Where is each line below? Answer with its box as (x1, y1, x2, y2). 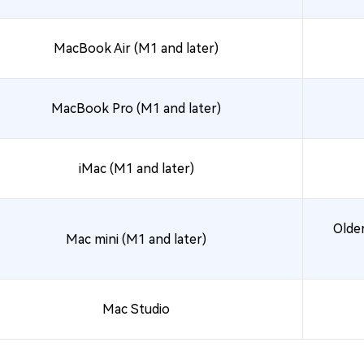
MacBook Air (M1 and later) (54, 41, 219, 56)
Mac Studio (102, 301, 170, 317)
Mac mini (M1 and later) (66, 231, 206, 247)
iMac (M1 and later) (78, 161, 194, 176)
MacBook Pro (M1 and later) (51, 101, 221, 116)
